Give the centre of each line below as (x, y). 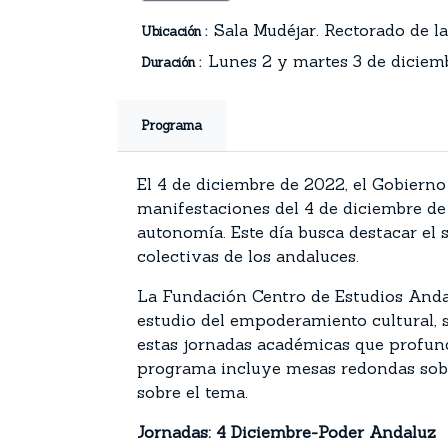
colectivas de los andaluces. (248, 256)
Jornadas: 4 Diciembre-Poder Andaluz (286, 432)
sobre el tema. (192, 392)
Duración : (171, 62)
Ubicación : (174, 31)
